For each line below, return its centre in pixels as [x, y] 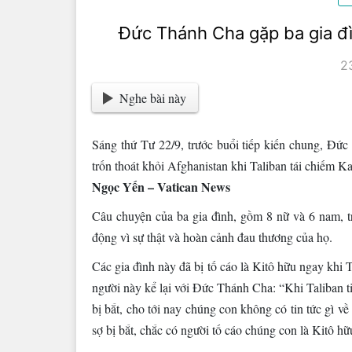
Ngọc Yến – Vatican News [161, 186]
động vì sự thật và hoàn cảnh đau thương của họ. [212, 236]
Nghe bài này [153, 98]
